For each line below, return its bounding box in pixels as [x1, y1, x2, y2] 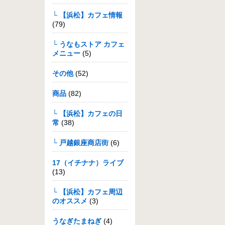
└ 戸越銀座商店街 [52, 139, 108, 147]
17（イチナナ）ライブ [52, 159, 124, 167]
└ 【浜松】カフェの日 [52, 109, 123, 118]
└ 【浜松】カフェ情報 [52, 11, 123, 19]
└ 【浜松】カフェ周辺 [52, 188, 123, 196]
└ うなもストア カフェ [52, 40, 125, 48]
